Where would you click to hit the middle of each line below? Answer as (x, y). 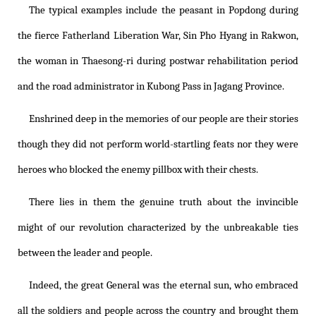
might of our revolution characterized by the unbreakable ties (158, 228)
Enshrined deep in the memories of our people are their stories (164, 119)
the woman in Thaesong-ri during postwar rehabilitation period (158, 61)
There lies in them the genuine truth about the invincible (164, 202)
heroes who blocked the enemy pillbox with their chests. (138, 170)
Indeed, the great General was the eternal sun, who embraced (164, 286)
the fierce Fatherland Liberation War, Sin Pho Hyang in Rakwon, (158, 36)
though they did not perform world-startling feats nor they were (158, 145)
